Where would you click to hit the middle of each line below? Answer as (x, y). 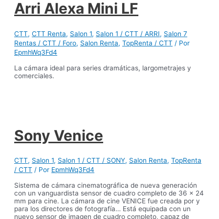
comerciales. (34, 76)
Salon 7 (176, 34)
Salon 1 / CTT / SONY (92, 161)
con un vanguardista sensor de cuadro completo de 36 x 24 (109, 193)
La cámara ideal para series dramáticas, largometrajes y (103, 68)
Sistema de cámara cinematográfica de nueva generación (106, 186)
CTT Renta (49, 34)
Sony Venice (59, 135)
